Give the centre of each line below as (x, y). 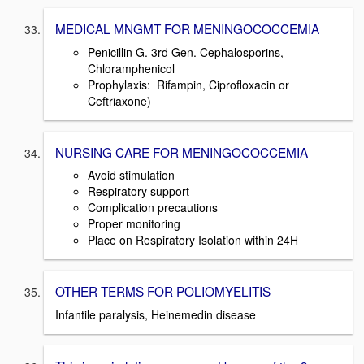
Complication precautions (153, 208)
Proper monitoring (134, 224)
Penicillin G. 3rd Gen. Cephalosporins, (186, 52)
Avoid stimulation (131, 175)
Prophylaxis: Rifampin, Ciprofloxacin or (188, 84)
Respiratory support (139, 191)
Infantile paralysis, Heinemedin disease (156, 315)
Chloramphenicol (131, 68)
